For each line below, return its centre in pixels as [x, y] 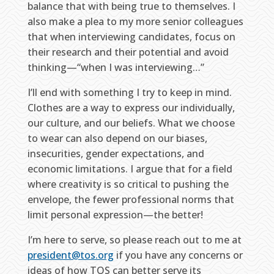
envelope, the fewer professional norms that [131, 199]
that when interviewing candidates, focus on [131, 37]
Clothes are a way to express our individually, [131, 108]
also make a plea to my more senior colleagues [135, 21]
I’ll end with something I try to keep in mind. [129, 92]
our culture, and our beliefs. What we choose [131, 123]
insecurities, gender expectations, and [116, 154]
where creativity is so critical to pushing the [128, 184]
